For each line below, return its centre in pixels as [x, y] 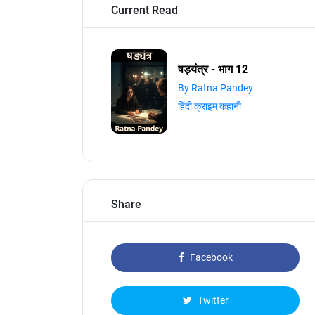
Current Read [144, 10]
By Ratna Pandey [216, 88]
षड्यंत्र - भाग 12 [213, 69]
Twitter [212, 300]
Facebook [210, 257]
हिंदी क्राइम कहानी [210, 106]
